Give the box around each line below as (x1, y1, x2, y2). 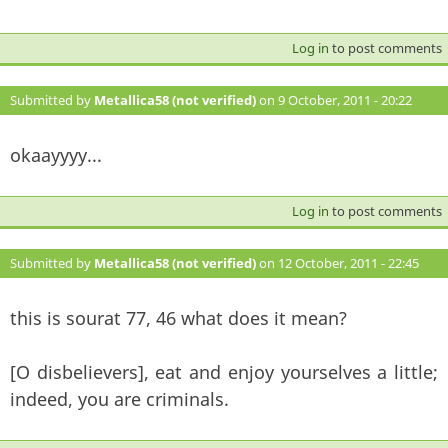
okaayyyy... (10, 142, 102, 167)
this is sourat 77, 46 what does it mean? (10, 305, 347, 330)
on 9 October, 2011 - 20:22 (256, 90, 412, 109)
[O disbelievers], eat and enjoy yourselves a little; (10, 359, 438, 384)
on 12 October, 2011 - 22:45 (256, 253, 419, 272)
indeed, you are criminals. (10, 386, 229, 411)
